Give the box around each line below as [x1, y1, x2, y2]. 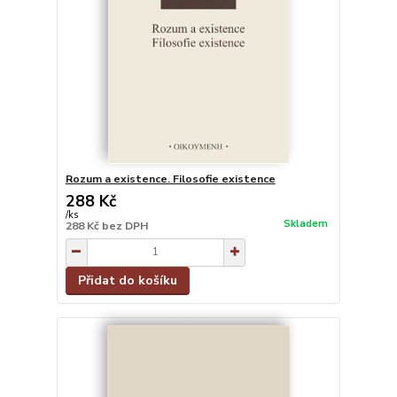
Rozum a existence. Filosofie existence [65, 171, 276, 186]
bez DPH [101, 218, 148, 233]
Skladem [283, 217, 328, 231]
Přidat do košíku [77, 271, 177, 289]
